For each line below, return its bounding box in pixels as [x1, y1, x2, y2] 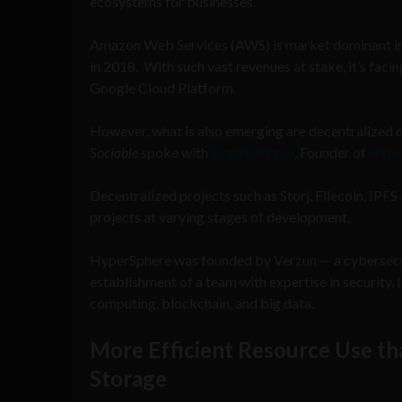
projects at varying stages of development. [90, 207, 350, 225]
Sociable [90, 143, 138, 161]
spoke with [138, 143, 211, 161]
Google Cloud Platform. [90, 78, 236, 96]
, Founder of [294, 143, 369, 161]
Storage [90, 364, 167, 391]
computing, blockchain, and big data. [90, 293, 314, 311]
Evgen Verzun [211, 143, 294, 161]
